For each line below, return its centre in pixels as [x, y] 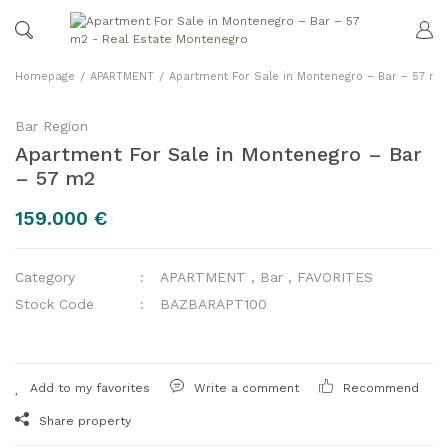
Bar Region [51, 125]
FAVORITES [335, 276]
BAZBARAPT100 [214, 303]
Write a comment [246, 387]
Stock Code [54, 303]
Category [45, 276]
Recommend [381, 387]
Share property [85, 420]
